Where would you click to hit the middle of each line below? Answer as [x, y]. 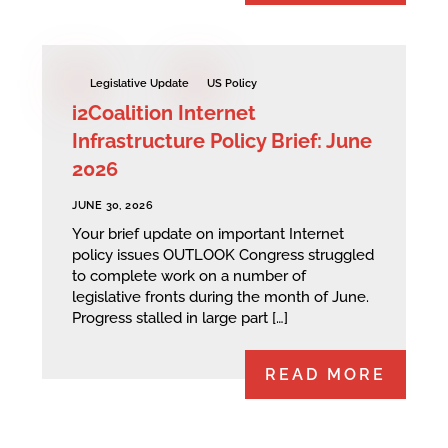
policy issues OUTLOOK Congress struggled [223, 255]
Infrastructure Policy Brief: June [222, 140]
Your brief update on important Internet [208, 234]
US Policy [232, 84]
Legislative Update [140, 84]
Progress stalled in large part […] [180, 318]
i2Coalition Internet [164, 112]
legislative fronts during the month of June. [221, 297]
